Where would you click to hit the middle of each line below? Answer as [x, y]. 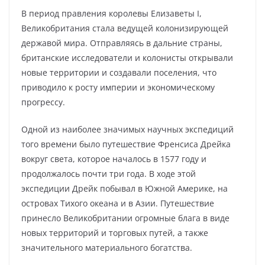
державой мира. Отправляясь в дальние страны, [122, 43]
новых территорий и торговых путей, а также [115, 233]
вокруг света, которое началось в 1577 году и [114, 159]
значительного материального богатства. [107, 248]
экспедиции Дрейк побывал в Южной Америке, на [125, 188]
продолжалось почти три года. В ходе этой [109, 174]
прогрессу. [43, 102]
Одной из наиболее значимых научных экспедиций [127, 129]
